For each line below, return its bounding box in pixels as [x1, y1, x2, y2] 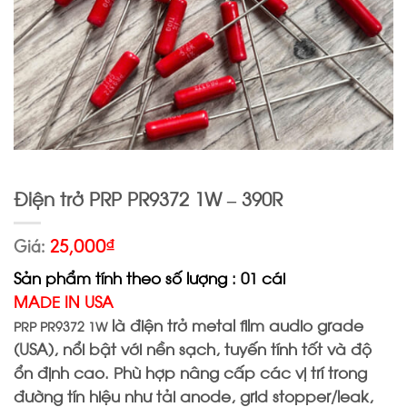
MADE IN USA [14, 290, 114, 313]
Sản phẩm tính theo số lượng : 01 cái [14, 266, 285, 289]
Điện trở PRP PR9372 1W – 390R [14, 184, 283, 211]
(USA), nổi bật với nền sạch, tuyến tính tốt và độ [14, 337, 372, 360]
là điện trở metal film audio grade [107, 313, 363, 336]
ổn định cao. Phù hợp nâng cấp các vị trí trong [14, 361, 367, 383]
